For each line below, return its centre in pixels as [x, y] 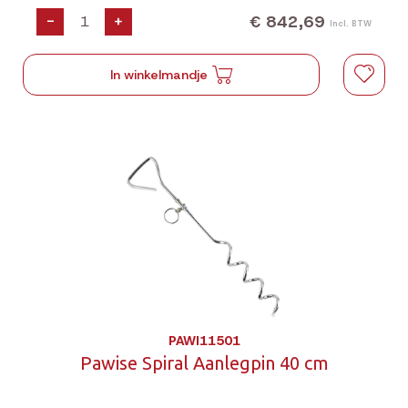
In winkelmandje [159, 75]
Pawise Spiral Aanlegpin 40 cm [204, 363]
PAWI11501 [204, 341]
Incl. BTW [351, 23]
